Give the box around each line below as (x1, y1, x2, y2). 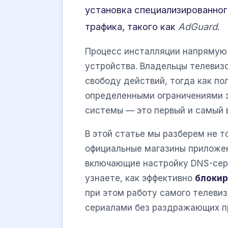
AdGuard (178, 21, 217, 32)
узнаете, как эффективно (85, 173, 195, 184)
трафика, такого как (85, 21, 178, 32)
